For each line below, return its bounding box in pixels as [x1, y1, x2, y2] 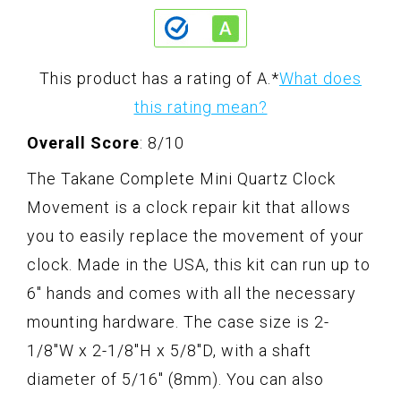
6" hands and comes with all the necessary [27, 284, 356, 303]
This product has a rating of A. [39, 69, 271, 89]
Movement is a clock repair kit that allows [27, 198, 351, 218]
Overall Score [27, 133, 140, 153]
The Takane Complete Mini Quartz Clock [27, 169, 336, 189]
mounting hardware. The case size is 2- [27, 312, 329, 332]
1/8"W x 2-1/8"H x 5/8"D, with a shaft [27, 341, 311, 361]
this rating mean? [133, 98, 268, 117]
